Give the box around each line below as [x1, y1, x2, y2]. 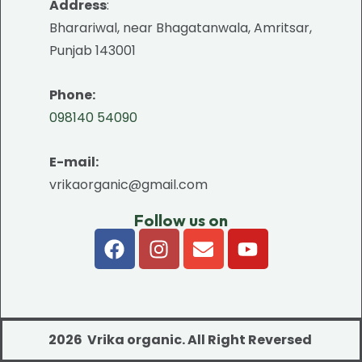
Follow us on [134, 210, 228, 230]
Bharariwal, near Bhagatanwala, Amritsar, [49, 19, 312, 37]
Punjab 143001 [49, 41, 136, 60]
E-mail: [49, 153, 99, 171]
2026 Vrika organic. [48, 330, 185, 349]
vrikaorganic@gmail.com [49, 175, 208, 194]
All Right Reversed [184, 330, 314, 349]
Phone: [49, 86, 95, 104]
